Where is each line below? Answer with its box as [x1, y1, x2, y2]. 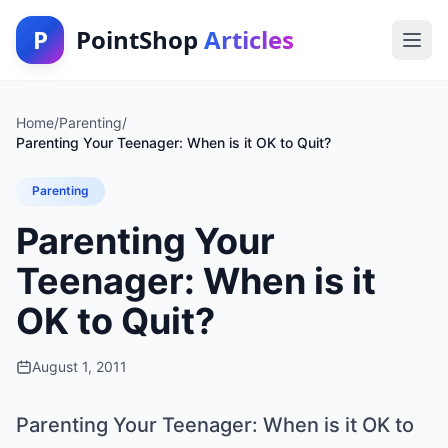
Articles [204, 23, 294, 56]
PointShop [76, 23, 204, 56]
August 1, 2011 [32, 358, 127, 375]
